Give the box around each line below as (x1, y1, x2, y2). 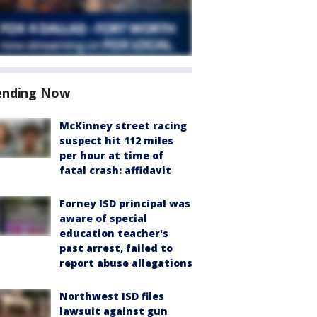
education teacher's (59, 226, 168, 240)
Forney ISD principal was (59, 197, 190, 210)
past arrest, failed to (59, 241, 173, 255)
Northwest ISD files (59, 289, 164, 303)
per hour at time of (59, 149, 163, 162)
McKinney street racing (59, 119, 187, 132)
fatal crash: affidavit (59, 163, 171, 177)
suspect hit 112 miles (59, 134, 173, 147)
